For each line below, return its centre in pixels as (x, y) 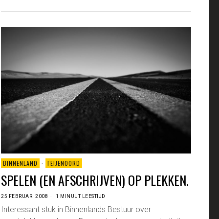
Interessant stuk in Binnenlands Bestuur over (76, 210)
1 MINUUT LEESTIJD (80, 197)
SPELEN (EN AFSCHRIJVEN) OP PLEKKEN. (95, 180)
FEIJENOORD (64, 163)
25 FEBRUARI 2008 (25, 197)
